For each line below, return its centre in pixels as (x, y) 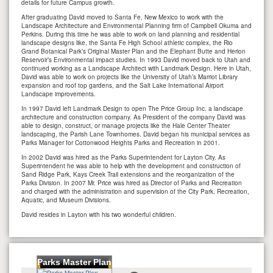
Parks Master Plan (74, 262)
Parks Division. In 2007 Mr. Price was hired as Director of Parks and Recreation (132, 183)
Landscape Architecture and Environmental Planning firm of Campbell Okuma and (136, 25)
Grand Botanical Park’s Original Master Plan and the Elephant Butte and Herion (133, 51)
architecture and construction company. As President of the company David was (133, 117)
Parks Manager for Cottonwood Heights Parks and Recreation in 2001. (121, 142)
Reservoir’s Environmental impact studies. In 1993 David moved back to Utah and (136, 59)
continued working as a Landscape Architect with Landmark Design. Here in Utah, (136, 68)
